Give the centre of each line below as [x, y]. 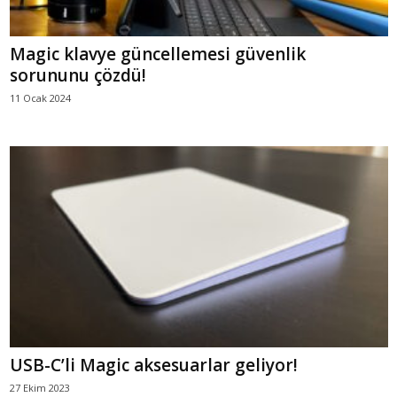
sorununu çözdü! [78, 75]
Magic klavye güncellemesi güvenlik [158, 54]
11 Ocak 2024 [40, 97]
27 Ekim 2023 [40, 388]
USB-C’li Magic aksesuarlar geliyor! [154, 366]
